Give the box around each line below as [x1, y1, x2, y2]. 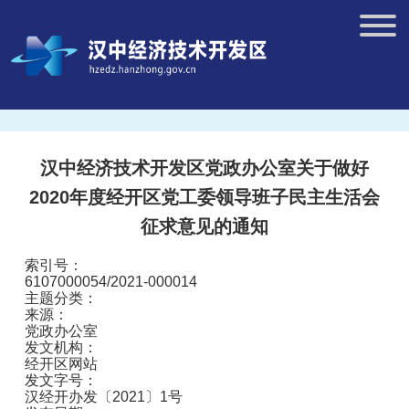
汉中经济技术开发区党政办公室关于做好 [40, 158, 369, 178]
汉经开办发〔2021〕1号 [25, 389, 183, 404]
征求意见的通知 [141, 216, 268, 236]
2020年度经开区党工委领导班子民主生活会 [29, 187, 380, 207]
